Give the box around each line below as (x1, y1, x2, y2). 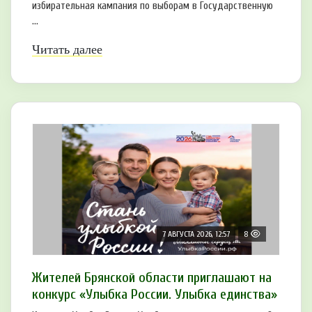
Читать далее (32, 42, 102, 56)
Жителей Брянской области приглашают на (32, 269, 272, 286)
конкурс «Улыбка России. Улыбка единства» (32, 286, 277, 302)
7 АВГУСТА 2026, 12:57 (162, 228, 230, 239)
